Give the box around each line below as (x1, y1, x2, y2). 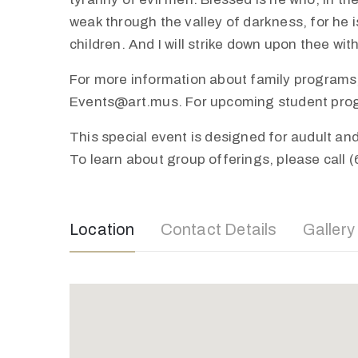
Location (70, 221, 135, 239)
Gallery (302, 221, 356, 239)
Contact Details (160, 221, 277, 239)
